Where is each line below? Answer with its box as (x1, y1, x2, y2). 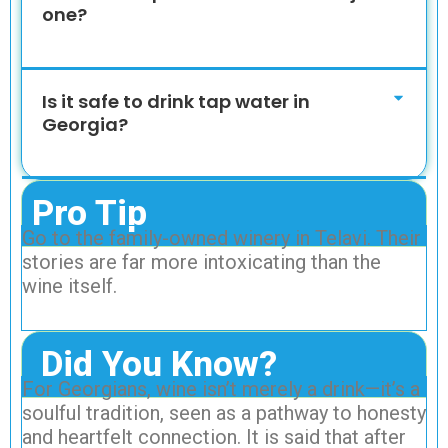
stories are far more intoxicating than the (22, 250, 381, 275)
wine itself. (22, 274, 117, 299)
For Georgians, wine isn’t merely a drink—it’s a (22, 377, 420, 402)
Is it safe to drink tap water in (42, 89, 311, 114)
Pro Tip (32, 193, 147, 235)
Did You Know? (32, 344, 277, 386)
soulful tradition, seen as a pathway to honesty (22, 401, 426, 426)
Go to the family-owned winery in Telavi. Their (22, 226, 421, 251)
